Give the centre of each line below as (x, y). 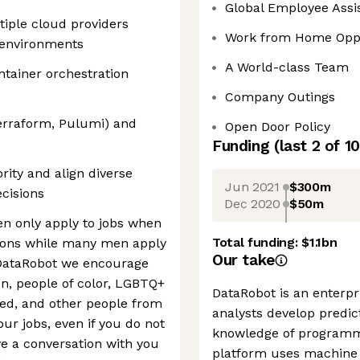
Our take (243, 260)
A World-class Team (287, 67)
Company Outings (280, 97)
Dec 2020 (252, 203)
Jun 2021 (252, 186)
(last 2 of (309, 146)
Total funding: (257, 242)
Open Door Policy (278, 127)
